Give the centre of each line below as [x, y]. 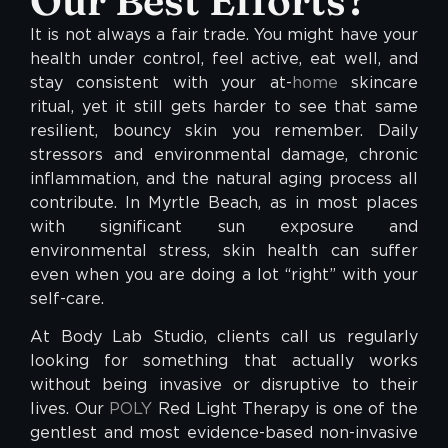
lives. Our [70, 409]
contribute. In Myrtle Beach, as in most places [224, 202]
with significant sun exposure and [224, 226]
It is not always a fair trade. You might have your [224, 34]
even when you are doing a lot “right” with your [224, 274]
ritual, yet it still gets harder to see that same [224, 106]
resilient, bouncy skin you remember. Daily [224, 130]
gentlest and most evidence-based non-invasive [224, 433]
